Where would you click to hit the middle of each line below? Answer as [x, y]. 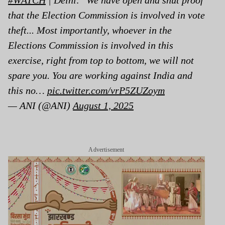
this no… [28, 90]
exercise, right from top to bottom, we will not [101, 60]
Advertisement [106, 149]
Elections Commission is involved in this [91, 45]
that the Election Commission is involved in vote [106, 15]
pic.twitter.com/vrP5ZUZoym [106, 90]
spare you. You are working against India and [100, 75]
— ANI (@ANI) [40, 105]
